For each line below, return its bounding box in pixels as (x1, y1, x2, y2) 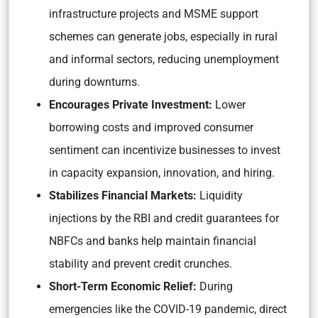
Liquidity (197, 189, 243, 202)
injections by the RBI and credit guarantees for (49, 212, 279, 225)
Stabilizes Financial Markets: (49, 189, 197, 202)
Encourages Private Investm (49, 98, 192, 111)
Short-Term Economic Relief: (49, 280, 197, 293)
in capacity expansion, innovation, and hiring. (49, 166, 275, 180)
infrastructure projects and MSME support (49, 7, 258, 21)
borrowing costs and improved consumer (49, 121, 253, 134)
